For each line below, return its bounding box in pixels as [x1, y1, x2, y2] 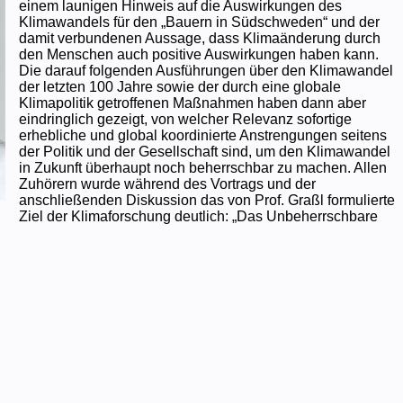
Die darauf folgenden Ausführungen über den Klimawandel [18, 62, 393, 78]
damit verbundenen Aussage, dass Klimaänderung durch [18, 30, 381, 46]
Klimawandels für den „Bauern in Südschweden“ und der [18, 13, 380, 30]
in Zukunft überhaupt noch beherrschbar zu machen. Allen [18, 159, 387, 175]
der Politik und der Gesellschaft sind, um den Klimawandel [18, 143, 390, 159]
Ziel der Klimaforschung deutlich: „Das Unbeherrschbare [18, 208, 378, 224]
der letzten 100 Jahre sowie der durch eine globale [18, 78, 341, 94]
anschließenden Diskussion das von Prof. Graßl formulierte [18, 192, 395, 208]
